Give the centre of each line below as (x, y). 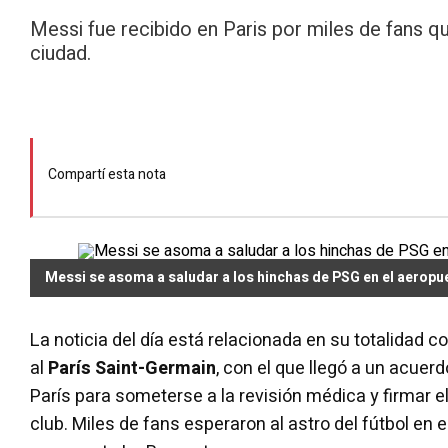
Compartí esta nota (107, 174)
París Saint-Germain (132, 368)
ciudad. (60, 53)
